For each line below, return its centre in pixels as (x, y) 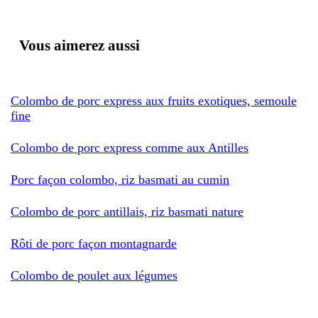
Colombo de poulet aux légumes (94, 275)
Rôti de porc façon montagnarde (94, 243)
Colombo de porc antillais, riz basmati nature (127, 211)
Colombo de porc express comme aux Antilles (130, 147)
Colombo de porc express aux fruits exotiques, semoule (154, 100)
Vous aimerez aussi (79, 45)
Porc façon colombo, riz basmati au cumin (120, 179)
